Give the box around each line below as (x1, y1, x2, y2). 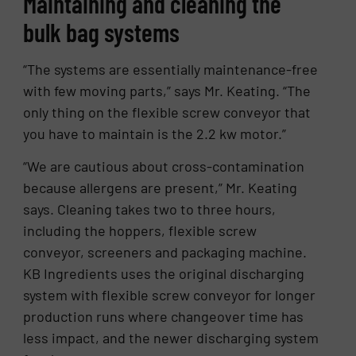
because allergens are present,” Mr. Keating (23, 178, 298, 196)
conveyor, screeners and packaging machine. (23, 242, 308, 261)
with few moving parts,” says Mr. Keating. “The (23, 81, 311, 99)
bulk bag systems (23, 16, 180, 47)
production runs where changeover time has (23, 307, 304, 325)
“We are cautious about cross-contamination (23, 157, 305, 175)
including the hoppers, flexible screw (23, 221, 257, 239)
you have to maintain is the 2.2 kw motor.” (23, 124, 287, 142)
